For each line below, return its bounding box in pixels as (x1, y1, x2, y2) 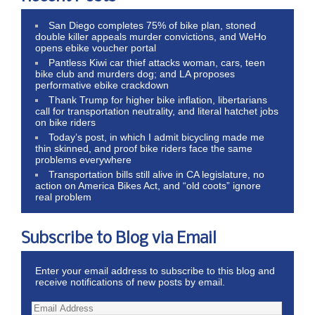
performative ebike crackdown (35, 79, 169, 91)
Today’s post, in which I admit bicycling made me (49, 131, 265, 143)
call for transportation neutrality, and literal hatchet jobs (35, 105, 278, 117)
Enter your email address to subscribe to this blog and (35, 264, 275, 276)
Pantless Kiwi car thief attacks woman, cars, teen (49, 56, 266, 68)
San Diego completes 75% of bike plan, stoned (49, 19, 257, 31)
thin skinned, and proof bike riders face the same (35, 142, 252, 154)
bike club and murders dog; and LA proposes (35, 67, 235, 79)
